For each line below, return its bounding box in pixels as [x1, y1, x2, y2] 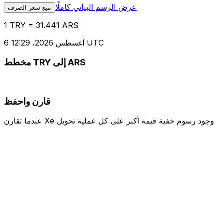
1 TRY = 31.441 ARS [4, 20, 78, 31]
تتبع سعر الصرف [8, 4, 51, 12]
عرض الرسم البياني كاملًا [55, 2, 137, 12]
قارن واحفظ [4, 95, 50, 107]
